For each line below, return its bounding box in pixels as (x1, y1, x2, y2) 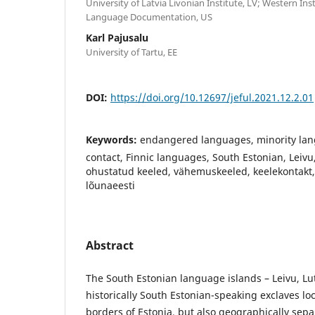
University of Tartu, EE (86, 45, 177, 58)
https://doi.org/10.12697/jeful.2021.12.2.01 (110, 90, 314, 104)
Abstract (86, 237, 134, 253)
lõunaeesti (86, 178, 135, 192)
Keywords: (86, 132, 140, 146)
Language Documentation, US (86, 10, 212, 23)
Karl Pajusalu (86, 30, 148, 44)
